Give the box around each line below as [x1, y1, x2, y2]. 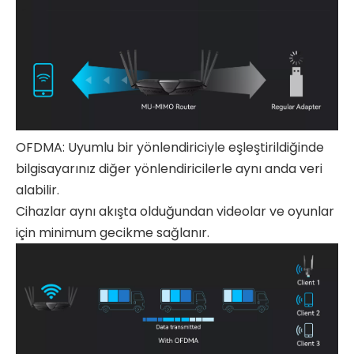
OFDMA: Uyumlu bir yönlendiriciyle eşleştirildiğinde [16, 137, 324, 156]
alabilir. [16, 180, 62, 199]
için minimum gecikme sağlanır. [16, 223, 209, 242]
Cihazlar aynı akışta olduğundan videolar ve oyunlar [16, 201, 334, 220]
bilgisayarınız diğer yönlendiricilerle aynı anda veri [16, 159, 322, 178]
